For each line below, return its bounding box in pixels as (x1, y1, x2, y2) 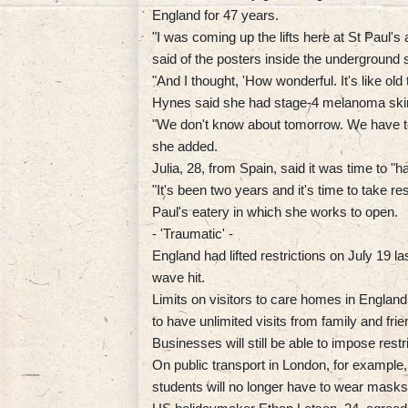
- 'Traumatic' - (152, 225, 233, 241)
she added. (152, 138, 218, 154)
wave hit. (152, 269, 205, 285)
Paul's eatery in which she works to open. (152, 203, 398, 219)
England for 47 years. (152, 6, 279, 23)
